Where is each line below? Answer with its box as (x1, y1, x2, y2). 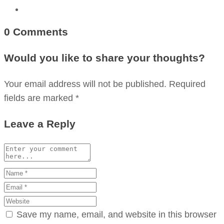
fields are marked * (4, 93, 79, 103)
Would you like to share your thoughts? (4, 52, 205, 63)
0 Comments (4, 26, 68, 37)
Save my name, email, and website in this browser (16, 209, 216, 219)
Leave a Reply (4, 118, 75, 129)
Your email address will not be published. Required (4, 79, 205, 89)
